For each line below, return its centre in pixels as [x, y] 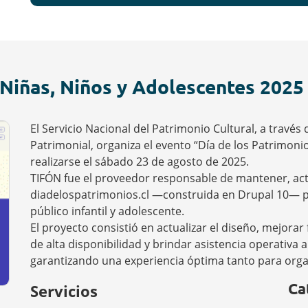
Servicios [64, 291]
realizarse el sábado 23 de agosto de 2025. [139, 162]
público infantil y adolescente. [107, 211]
